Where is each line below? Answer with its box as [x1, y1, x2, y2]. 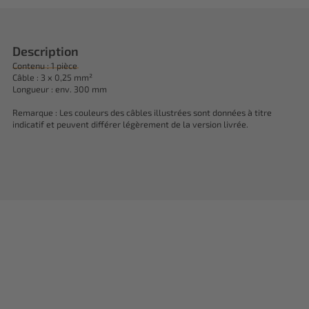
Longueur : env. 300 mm [12, 83, 107, 94]
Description [12, 43, 79, 59]
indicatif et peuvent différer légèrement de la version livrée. [12, 119, 248, 130]
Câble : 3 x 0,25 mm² [12, 72, 92, 83]
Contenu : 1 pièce [12, 60, 77, 71]
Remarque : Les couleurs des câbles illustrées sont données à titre [12, 107, 272, 118]
